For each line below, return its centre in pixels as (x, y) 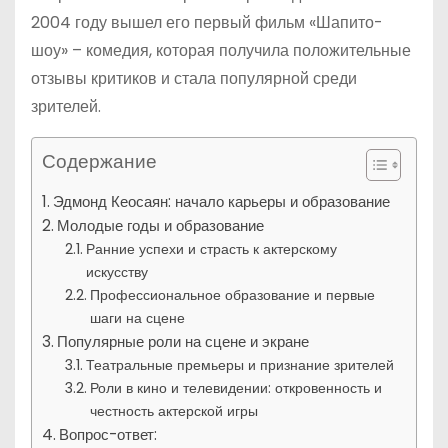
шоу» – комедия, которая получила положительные (221, 50)
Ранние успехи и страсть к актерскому (211, 249)
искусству (116, 272)
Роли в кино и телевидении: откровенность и (235, 388)
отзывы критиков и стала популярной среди (194, 78)
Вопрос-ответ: (108, 434)
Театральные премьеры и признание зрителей (239, 365)
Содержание (99, 161)
